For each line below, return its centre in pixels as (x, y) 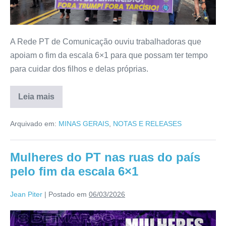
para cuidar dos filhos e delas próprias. (79, 69)
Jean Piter (26, 194)
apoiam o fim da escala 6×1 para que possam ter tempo (109, 55)
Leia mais (36, 97)
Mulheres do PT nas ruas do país (105, 157)
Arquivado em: (33, 124)
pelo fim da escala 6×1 (74, 172)
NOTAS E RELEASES (147, 124)
